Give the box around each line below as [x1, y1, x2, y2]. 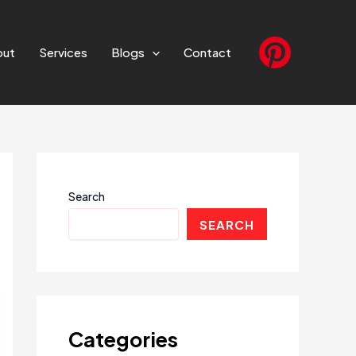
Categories [68, 327, 178, 352]
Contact [184, 44, 231, 60]
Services [39, 44, 87, 60]
